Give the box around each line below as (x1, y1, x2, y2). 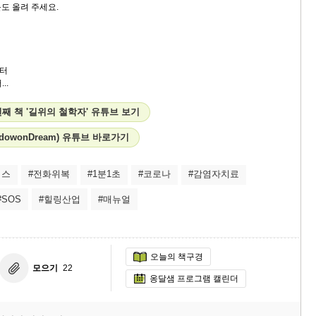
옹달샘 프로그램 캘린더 (150, 273, 238, 284)
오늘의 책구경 (150, 252, 203, 262)
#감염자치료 (188, 169, 239, 179)
